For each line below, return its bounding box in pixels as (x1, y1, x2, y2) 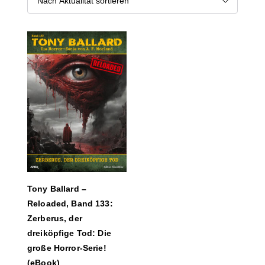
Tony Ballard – (27, 184, 86, 193)
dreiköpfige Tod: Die (27, 228, 111, 238)
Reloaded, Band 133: (27, 199, 113, 208)
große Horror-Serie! (27, 243, 106, 253)
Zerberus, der (27, 214, 82, 223)
